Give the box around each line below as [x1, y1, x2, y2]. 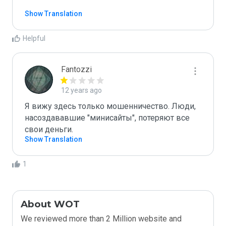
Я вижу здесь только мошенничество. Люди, [25, 101, 196, 111]
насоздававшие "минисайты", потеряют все [25, 113, 190, 123]
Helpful [23, 34, 45, 42]
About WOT [21, 198, 80, 210]
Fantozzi [61, 65, 92, 74]
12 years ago [61, 86, 102, 94]
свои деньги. [25, 125, 75, 134]
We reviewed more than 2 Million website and [21, 214, 182, 223]
